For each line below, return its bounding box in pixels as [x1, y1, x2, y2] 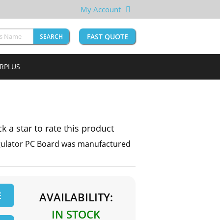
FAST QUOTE [86, 32, 128, 42]
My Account [81, 4, 121, 14]
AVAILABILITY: [39, 190, 113, 205]
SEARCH [40, 32, 63, 41]
